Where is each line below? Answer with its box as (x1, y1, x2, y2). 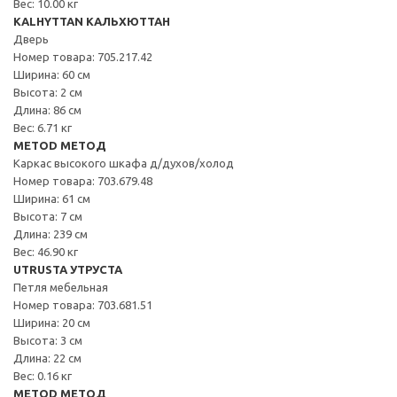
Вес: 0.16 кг (13, 369, 72, 382)
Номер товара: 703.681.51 (13, 298, 152, 311)
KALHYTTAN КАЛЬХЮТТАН (13, 14, 170, 27)
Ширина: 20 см (13, 315, 90, 329)
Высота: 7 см (13, 209, 82, 222)
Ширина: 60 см (13, 67, 90, 81)
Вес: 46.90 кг (13, 245, 78, 258)
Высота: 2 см (13, 85, 82, 98)
